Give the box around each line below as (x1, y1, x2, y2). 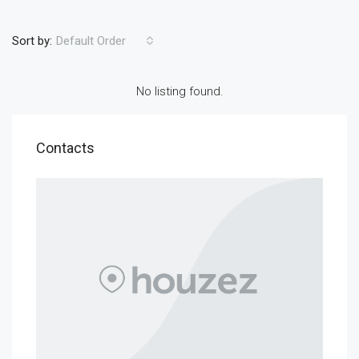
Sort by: (12, 33, 52, 48)
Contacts (36, 139, 95, 157)
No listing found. (135, 84, 224, 99)
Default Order (56, 34, 126, 49)
